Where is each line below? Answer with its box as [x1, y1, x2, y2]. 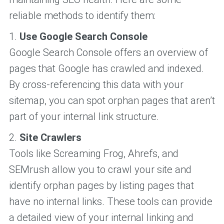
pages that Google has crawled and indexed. [8, 62, 204, 74]
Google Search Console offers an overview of [8, 46, 208, 58]
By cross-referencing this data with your [8, 78, 183, 90]
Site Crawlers [19, 131, 81, 143]
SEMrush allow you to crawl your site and [8, 163, 191, 175]
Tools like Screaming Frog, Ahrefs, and [8, 147, 178, 159]
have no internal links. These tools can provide [8, 195, 212, 207]
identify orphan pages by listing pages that [8, 179, 194, 191]
